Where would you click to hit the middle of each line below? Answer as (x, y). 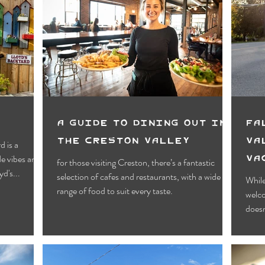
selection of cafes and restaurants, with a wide (139, 176)
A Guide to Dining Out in (142, 122)
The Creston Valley (123, 140)
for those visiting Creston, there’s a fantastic (136, 162)
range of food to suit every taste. (115, 190)
